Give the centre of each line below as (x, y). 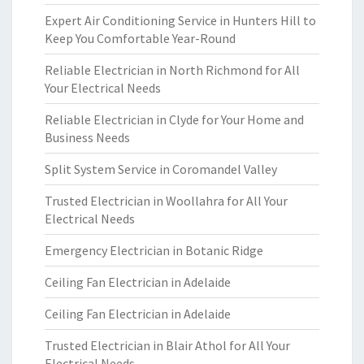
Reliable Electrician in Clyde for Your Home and (174, 119)
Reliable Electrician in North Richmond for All (172, 70)
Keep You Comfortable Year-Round (140, 38)
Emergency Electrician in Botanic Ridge (154, 250)
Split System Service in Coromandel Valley (161, 169)
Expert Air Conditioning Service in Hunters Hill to (180, 20)
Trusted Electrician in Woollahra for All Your (166, 201)
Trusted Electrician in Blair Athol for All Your (167, 345)
